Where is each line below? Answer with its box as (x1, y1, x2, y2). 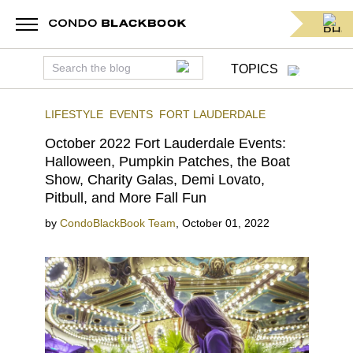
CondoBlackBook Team (59, 217, 176, 229)
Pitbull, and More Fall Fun (44, 190, 206, 206)
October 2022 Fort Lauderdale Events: (44, 136, 286, 151)
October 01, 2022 (181, 217, 269, 229)
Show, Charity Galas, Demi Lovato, (44, 172, 265, 188)
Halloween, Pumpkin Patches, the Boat (44, 154, 290, 169)
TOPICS (230, 62, 278, 76)
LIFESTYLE (44, 108, 103, 121)
